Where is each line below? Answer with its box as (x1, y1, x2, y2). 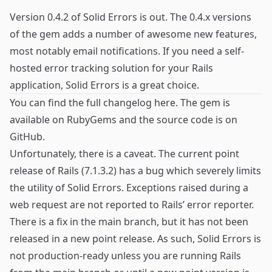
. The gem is (175, 96, 230, 109)
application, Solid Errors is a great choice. (10, 78, 199, 92)
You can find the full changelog (10, 96, 154, 109)
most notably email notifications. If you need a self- (10, 44, 244, 58)
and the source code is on (117, 113, 237, 126)
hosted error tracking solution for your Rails (10, 61, 213, 75)
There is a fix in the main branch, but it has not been (10, 215, 248, 228)
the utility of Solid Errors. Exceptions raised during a (10, 181, 248, 194)
